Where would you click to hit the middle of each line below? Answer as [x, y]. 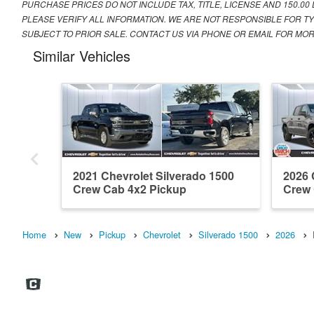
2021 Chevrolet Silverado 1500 [153, 176]
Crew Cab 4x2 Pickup [130, 189]
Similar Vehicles [82, 56]
